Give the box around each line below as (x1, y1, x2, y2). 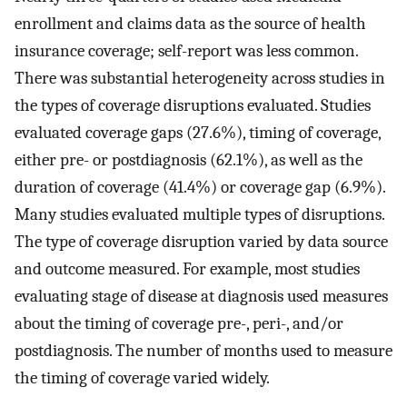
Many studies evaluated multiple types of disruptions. (15, 203, 384, 224)
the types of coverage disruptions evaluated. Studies (15, 94, 371, 115)
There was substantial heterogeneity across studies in (15, 67, 385, 88)
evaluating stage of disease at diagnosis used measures (15, 285, 388, 306)
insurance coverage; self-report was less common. (15, 40, 358, 61)
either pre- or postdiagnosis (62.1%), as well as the (15, 149, 362, 170)
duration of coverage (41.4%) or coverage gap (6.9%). (15, 176, 385, 197)
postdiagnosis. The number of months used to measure (15, 340, 392, 361)
